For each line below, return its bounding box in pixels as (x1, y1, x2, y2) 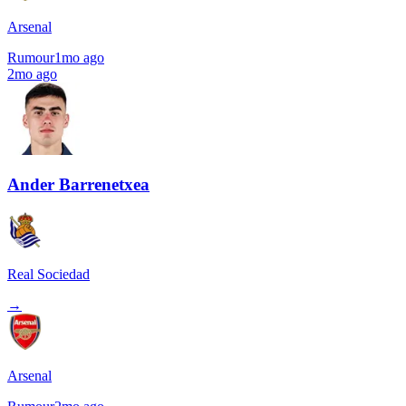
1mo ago (54, 49, 104, 65)
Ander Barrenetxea (7, 175, 150, 195)
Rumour (7, 49, 54, 65)
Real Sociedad (7, 266, 90, 282)
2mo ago (7, 65, 57, 82)
